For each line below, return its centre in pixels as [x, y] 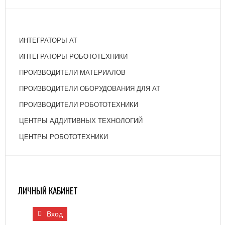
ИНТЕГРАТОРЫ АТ [48, 40]
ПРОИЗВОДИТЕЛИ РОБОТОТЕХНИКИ [79, 105]
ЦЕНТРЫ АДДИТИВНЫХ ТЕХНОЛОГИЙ [81, 121]
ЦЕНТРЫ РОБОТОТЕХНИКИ [64, 137]
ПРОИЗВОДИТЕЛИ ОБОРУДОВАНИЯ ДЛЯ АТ [90, 89]
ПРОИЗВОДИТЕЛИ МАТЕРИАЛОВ [72, 73]
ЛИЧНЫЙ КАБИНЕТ [48, 191]
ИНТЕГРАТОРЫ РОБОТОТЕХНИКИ [73, 57]
